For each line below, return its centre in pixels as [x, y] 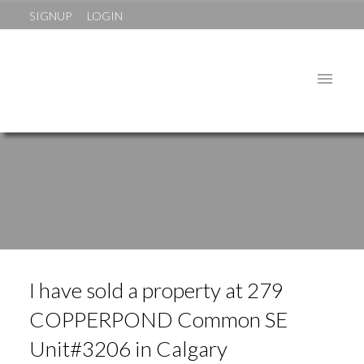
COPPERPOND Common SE [158, 320]
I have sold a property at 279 [156, 290]
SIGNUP [50, 15]
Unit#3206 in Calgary [128, 349]
